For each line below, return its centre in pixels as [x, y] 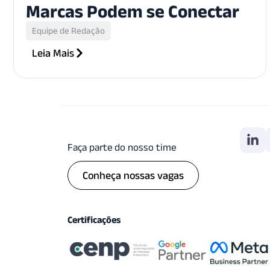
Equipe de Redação [68, 30]
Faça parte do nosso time [122, 147]
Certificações [94, 219]
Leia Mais [53, 53]
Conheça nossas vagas [133, 175]
